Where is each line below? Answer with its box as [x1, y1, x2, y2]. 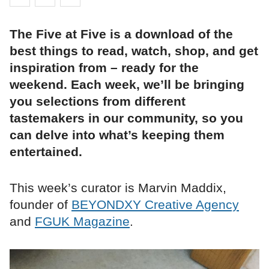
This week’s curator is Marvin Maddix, [10, 181, 226, 195]
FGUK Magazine [35, 214, 130, 229]
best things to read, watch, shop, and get [10, 44, 258, 58]
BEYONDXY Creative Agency [71, 198, 239, 212]
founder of [10, 198, 71, 212]
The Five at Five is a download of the [10, 27, 233, 41]
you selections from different [10, 94, 186, 109]
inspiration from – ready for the [10, 61, 199, 75]
